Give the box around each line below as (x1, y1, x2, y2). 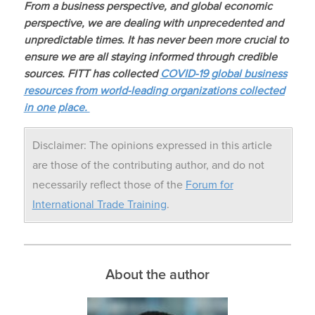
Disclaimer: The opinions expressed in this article (32, 140, 272, 152)
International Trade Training (32, 199, 167, 211)
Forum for (185, 179, 233, 191)
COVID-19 (160, 68, 208, 80)
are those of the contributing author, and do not (32, 160, 264, 172)
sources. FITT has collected (23, 68, 160, 80)
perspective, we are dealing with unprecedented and (23, 18, 283, 30)
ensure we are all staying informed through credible (23, 51, 277, 63)
